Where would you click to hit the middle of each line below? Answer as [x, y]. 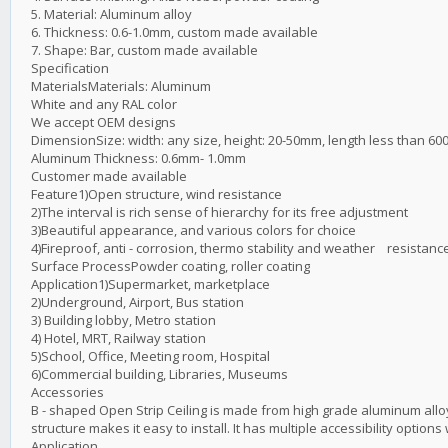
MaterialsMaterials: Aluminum [121, 86]
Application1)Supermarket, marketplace [150, 284]
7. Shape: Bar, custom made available [144, 50]
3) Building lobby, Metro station [123, 320]
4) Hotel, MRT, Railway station [118, 338]
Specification [70, 68]
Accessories [67, 392]
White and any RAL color [104, 104]
